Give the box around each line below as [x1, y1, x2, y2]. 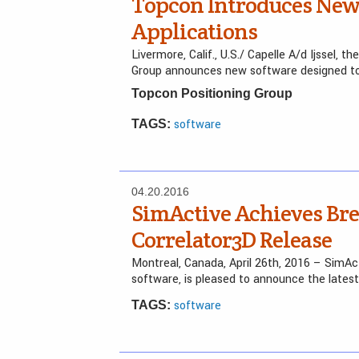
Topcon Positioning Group [131, 87, 292, 100]
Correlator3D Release [131, 225, 332, 254]
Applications [131, 17, 257, 46]
